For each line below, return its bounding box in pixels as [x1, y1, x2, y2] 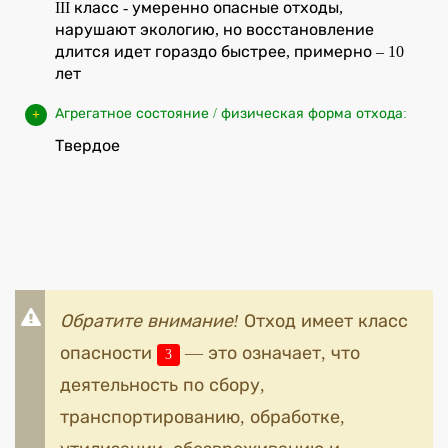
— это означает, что [180, 342, 361, 363]
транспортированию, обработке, [60, 406, 345, 427]
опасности [60, 342, 157, 363]
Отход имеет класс [239, 310, 408, 331]
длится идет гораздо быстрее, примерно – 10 [55, 42, 404, 60]
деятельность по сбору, [60, 374, 265, 395]
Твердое [55, 136, 120, 154]
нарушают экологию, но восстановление [55, 20, 374, 38]
